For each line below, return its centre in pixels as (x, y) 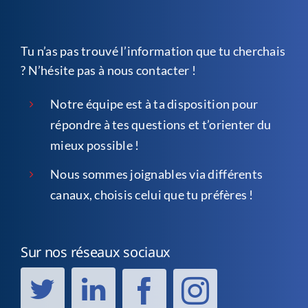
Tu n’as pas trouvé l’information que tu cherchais (153, 51)
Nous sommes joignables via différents (157, 174)
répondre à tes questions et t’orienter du (161, 124)
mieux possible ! (95, 145)
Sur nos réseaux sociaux (96, 252)
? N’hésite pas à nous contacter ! (108, 70)
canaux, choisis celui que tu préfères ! (152, 195)
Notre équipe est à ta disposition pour (154, 103)
